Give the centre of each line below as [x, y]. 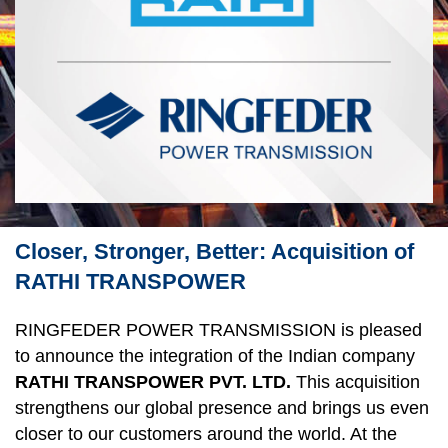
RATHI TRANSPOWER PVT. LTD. [153, 381]
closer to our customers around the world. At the [206, 433]
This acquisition [355, 381]
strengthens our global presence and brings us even [222, 407]
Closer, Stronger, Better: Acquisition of [214, 251]
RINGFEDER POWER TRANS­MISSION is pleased [218, 329]
